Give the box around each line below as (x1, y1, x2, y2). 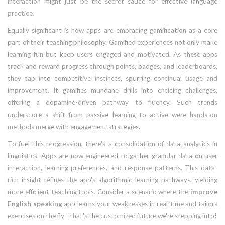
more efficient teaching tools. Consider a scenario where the (8, 188, 190, 196)
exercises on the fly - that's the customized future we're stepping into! (8, 212, 217, 220)
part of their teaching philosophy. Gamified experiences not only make (8, 38, 217, 47)
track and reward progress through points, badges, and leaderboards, (8, 62, 217, 71)
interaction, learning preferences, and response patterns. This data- (8, 164, 217, 172)
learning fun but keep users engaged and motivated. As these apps (8, 50, 217, 59)
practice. (8, 9, 34, 18)
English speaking (8, 200, 62, 208)
